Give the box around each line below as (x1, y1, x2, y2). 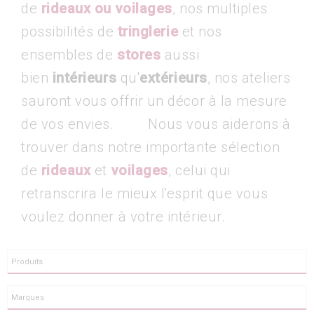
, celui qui (168, 162, 231, 179)
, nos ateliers (207, 69, 291, 86)
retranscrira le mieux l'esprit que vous (21, 185, 268, 202)
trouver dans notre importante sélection (21, 139, 280, 156)
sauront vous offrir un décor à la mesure (21, 93, 287, 109)
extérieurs (139, 69, 207, 86)
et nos (182, 23, 222, 40)
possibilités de (21, 23, 118, 40)
